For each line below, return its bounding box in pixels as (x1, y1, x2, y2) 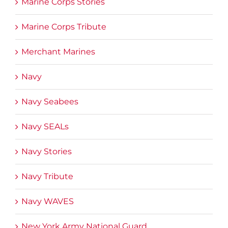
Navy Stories (21, 147, 72, 157)
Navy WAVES (21, 196, 74, 207)
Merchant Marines (21, 47, 95, 57)
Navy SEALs (21, 122, 69, 132)
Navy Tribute (21, 172, 73, 182)
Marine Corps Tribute (21, 22, 106, 32)
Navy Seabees (21, 97, 78, 107)
